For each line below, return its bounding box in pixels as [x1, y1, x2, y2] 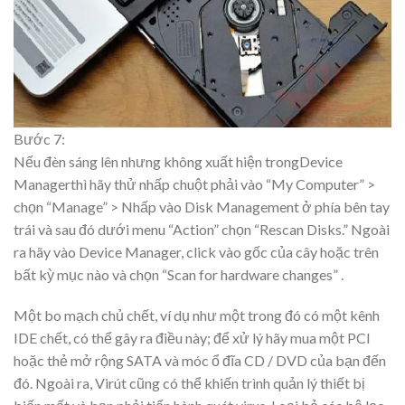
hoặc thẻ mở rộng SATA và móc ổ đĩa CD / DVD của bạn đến [14, 352, 386, 370]
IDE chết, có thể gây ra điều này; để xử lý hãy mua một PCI [14, 329, 371, 347]
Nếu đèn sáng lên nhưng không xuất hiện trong [14, 152, 299, 170]
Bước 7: [14, 129, 65, 147]
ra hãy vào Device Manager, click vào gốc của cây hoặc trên [14, 242, 379, 260]
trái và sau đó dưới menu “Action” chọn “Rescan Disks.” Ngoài [14, 220, 390, 238]
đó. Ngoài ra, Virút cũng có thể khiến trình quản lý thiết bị [14, 374, 365, 392]
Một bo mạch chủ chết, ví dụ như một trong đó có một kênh [14, 306, 380, 325]
